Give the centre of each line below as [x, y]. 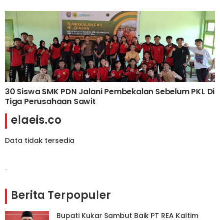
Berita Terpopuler [61, 195]
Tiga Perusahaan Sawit [50, 102]
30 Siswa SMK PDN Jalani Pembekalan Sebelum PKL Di [110, 92]
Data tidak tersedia [40, 141]
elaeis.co [36, 120]
